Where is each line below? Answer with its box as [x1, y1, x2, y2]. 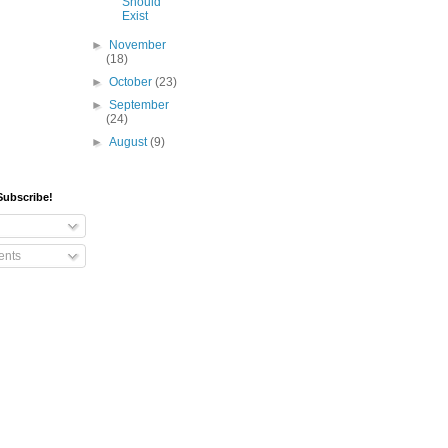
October [109, 75, 156, 90]
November [109, 38, 167, 53]
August [109, 135, 151, 150]
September [109, 98, 170, 113]
